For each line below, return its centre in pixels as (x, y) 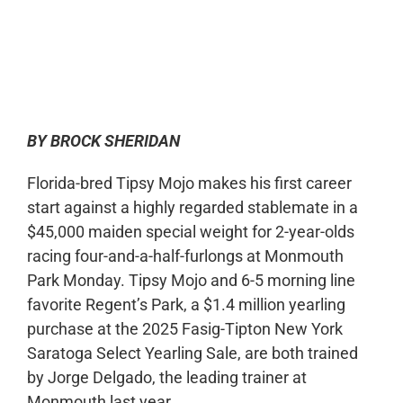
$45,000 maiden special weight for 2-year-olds (190, 232)
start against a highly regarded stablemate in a (192, 208)
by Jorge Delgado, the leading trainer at (166, 378)
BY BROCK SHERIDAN (103, 141)
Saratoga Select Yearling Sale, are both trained (192, 354)
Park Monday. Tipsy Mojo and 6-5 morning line (191, 281)
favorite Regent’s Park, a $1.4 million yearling (186, 305)
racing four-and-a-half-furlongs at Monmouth (185, 256)
